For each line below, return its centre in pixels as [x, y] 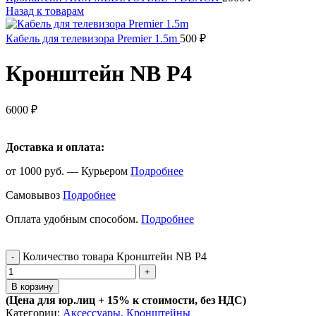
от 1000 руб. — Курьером [68, 171]
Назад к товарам [45, 11]
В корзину [32, 287]
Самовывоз [34, 195]
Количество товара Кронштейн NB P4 [115, 257]
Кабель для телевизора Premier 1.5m [93, 38]
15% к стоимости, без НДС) [177, 300]
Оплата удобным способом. [73, 219]
